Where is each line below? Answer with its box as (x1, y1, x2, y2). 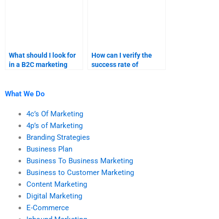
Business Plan (26, 144, 72, 153)
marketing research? (91, 88, 155, 97)
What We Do (5, 89, 44, 98)
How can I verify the (91, 51, 152, 60)
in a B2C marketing (9, 61, 67, 69)
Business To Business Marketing (26, 156, 133, 165)
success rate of (91, 61, 138, 69)
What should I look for (9, 51, 76, 60)
